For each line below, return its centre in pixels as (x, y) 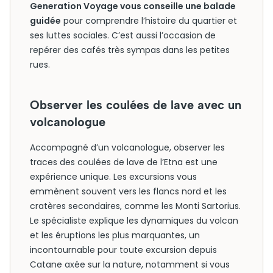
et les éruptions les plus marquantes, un (115, 235)
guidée (45, 21)
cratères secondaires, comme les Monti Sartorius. (135, 206)
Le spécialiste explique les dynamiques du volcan (134, 221)
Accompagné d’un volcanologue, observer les (127, 147)
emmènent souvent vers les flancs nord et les (128, 191)
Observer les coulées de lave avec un (136, 105)
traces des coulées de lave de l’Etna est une (124, 162)
